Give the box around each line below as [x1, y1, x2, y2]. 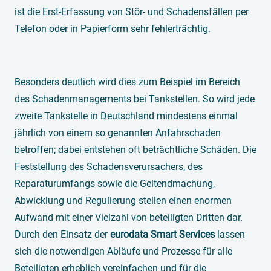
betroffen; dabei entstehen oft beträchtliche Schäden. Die [15, 144, 256, 156]
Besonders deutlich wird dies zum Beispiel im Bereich [15, 76, 240, 88]
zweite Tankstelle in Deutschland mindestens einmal [15, 110, 238, 122]
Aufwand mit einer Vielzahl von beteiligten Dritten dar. [15, 212, 243, 224]
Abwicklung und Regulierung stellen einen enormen [15, 195, 232, 207]
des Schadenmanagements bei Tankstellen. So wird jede [15, 93, 255, 105]
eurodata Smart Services [110, 229, 215, 241]
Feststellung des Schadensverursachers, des [15, 161, 203, 173]
